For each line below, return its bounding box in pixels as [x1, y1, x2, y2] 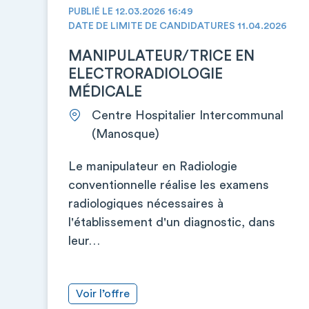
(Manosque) [92, 128, 159, 140]
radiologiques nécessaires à [68, 197, 223, 210]
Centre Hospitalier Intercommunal [92, 109, 283, 121]
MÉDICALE [68, 85, 142, 99]
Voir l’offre [76, 288, 130, 299]
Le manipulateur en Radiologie [68, 160, 237, 172]
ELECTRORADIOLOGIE [68, 67, 223, 81]
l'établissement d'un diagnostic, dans [68, 216, 275, 228]
